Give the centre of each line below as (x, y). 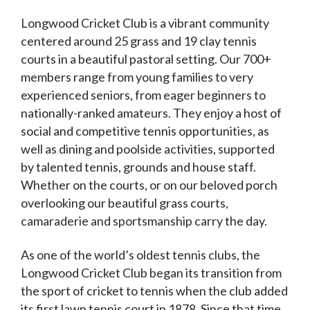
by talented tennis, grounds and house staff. (138, 167)
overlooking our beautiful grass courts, (125, 203)
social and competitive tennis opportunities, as (145, 131)
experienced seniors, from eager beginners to (143, 95)
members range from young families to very (137, 77)
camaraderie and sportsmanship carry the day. (144, 221)
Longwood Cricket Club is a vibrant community (145, 23)
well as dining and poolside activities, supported (148, 149)
